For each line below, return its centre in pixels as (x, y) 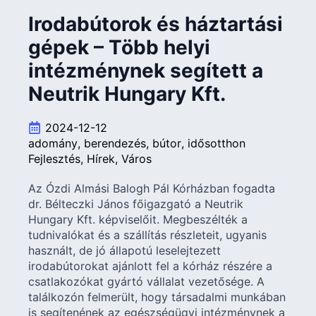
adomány (53, 143)
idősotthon (217, 143)
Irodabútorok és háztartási (156, 24)
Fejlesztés (54, 158)
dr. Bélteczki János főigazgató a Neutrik (136, 203)
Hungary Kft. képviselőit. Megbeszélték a (138, 219)
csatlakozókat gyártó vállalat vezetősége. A (146, 281)
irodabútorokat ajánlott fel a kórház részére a (150, 266)
